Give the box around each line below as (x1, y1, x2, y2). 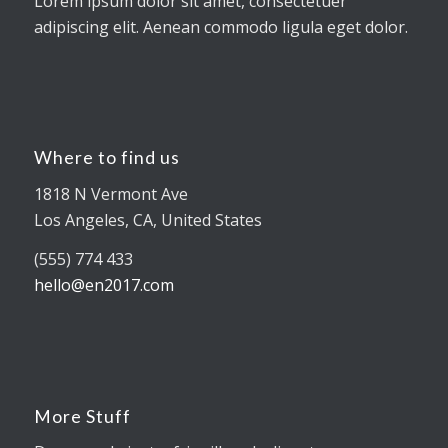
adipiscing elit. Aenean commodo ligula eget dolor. (33, 15, 408, 38)
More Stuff (33, 405, 131, 427)
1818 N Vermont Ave (33, 182, 188, 205)
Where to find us (33, 147, 180, 169)
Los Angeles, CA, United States (33, 208, 262, 231)
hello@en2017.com (33, 274, 174, 297)
